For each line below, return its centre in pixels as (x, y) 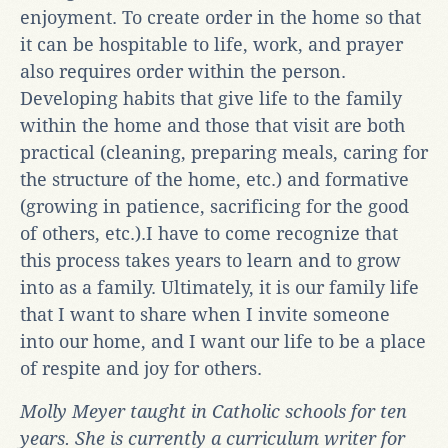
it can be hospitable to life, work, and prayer (211, 44)
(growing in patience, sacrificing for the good (214, 206)
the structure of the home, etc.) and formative (214, 179)
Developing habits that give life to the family (211, 98)
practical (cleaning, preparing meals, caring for (224, 152)
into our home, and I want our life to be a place (223, 341)
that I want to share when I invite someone (205, 314)
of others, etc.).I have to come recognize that (209, 233)
